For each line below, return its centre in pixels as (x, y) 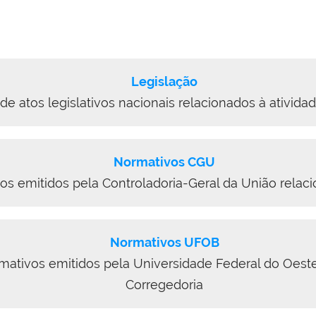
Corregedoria (164, 285)
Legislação (164, 81)
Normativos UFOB (164, 242)
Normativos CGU (164, 162)
